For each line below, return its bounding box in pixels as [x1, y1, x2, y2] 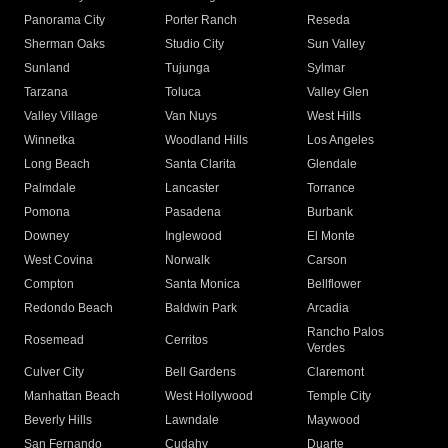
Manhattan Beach [24, 389, 120, 404]
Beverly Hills [24, 413, 92, 428]
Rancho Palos [306, 325, 384, 340]
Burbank [306, 205, 353, 220]
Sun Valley [306, 37, 365, 52]
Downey [24, 229, 69, 244]
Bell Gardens [165, 365, 237, 380]
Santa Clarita [165, 157, 237, 172]
